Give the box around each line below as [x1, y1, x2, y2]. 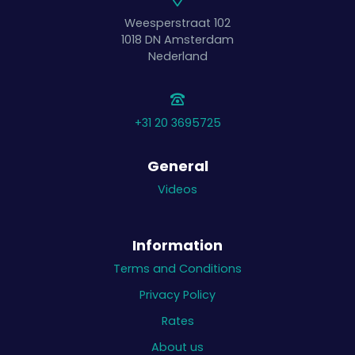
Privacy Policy [139, 287, 216, 303]
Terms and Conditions [113, 261, 242, 277]
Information [132, 235, 223, 256]
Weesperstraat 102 [124, 15, 231, 32]
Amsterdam [164, 32, 234, 48]
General [147, 156, 208, 177]
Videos [158, 181, 197, 198]
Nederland [147, 48, 208, 65]
